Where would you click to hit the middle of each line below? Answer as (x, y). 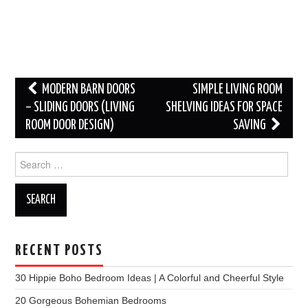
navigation (45, 108)
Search (30, 158)
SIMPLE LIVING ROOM (237, 89)
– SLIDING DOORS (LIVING (80, 107)
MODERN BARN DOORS (88, 89)
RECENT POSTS (59, 251)
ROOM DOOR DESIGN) (70, 125)
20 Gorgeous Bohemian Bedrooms (91, 300)
